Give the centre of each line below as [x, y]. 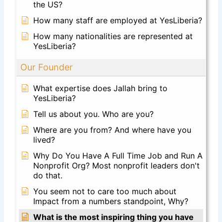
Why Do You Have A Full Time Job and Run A [118, 155]
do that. [48, 175]
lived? [44, 139]
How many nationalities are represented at [113, 36]
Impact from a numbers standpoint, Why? [111, 201]
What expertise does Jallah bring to [101, 88]
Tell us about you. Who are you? [94, 114]
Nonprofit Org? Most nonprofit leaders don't [117, 165]
